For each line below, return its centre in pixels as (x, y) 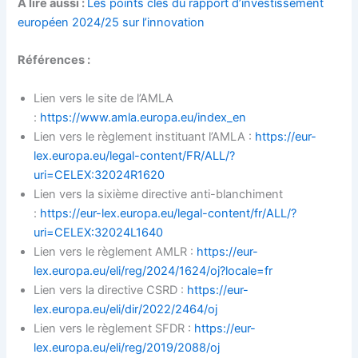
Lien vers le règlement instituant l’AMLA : (145, 136)
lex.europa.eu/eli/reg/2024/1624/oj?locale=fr (153, 270)
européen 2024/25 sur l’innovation (111, 23)
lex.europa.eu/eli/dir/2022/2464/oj (126, 309)
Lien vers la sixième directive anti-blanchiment (159, 194)
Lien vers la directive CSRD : (111, 290)
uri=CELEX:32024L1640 (99, 232)
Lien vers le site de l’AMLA (104, 98)
